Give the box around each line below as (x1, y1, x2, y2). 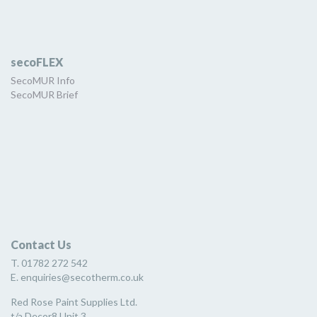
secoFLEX (11, 55, 63, 69)
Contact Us (11, 238, 71, 252)
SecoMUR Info (11, 74, 75, 87)
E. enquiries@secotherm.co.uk (11, 271, 144, 284)
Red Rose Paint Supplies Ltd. (11, 296, 137, 309)
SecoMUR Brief (11, 88, 78, 101)
